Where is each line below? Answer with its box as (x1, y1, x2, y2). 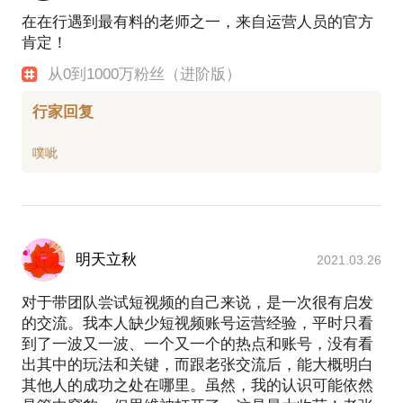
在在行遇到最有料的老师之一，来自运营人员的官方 (22, 13, 373, 31)
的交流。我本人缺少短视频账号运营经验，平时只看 (22, 315, 373, 333)
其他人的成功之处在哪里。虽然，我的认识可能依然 (22, 377, 373, 395)
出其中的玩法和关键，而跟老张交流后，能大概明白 (22, 356, 373, 374)
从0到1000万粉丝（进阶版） (48, 65, 242, 83)
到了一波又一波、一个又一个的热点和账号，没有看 (22, 336, 373, 354)
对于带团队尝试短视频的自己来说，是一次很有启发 (22, 294, 373, 312)
